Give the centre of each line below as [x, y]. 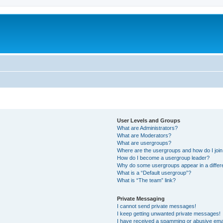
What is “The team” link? [147, 180]
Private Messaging [141, 198]
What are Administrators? [148, 128]
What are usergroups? [144, 143]
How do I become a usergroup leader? [164, 158]
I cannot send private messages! [157, 206]
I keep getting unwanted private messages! [169, 213]
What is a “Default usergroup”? [154, 172]
